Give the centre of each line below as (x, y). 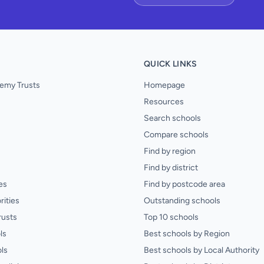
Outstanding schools (182, 201)
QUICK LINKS (171, 64)
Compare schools (176, 135)
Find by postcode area (184, 184)
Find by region (170, 151)
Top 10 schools (171, 217)
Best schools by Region (187, 234)
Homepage (164, 85)
